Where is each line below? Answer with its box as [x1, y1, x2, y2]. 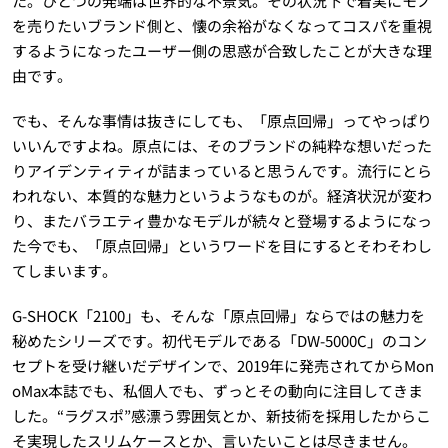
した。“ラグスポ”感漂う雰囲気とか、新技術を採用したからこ [11, 405, 431, 427]
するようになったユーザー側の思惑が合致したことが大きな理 [11, 40, 432, 62]
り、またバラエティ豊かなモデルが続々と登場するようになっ [11, 210, 432, 232]
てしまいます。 [11, 260, 117, 282]
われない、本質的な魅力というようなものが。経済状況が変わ [11, 185, 432, 207]
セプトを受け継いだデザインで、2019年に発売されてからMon [11, 355, 434, 377]
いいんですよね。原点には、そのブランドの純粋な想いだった [11, 135, 432, 157]
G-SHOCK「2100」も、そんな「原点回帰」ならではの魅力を [11, 305, 425, 327]
